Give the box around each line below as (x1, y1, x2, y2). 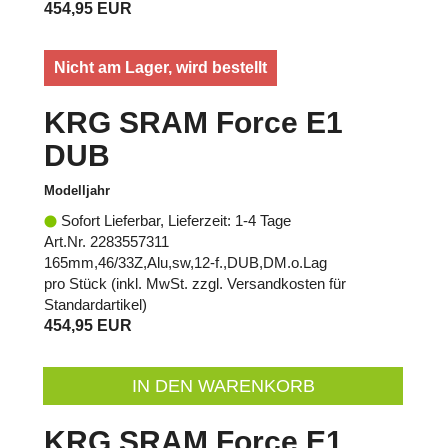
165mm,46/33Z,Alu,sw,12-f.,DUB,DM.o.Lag (44, 253, 327, 271)
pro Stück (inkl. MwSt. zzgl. (44, 274, 227, 292)
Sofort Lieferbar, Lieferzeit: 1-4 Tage (57, 211, 291, 229)
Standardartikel (44, 295, 142, 313)
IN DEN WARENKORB (131, 375, 315, 396)
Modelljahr (44, 182, 110, 198)
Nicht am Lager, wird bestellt (54, 58, 267, 76)
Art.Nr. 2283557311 (44, 232, 169, 250)
